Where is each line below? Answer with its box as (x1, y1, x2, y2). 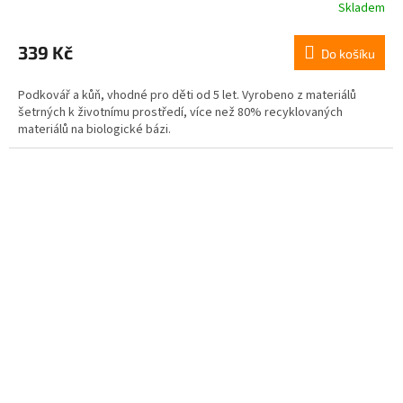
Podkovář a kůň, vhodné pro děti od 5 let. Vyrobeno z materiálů (18, 85, 356, 104)
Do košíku (321, 45, 375, 61)
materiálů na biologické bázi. (18, 120, 171, 139)
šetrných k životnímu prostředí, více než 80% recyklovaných (18, 103, 343, 121)
